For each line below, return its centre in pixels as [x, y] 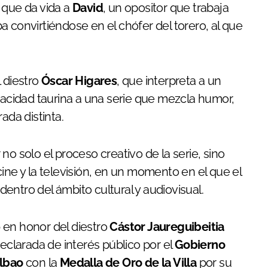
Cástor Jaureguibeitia [167, 226]
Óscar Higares [79, 80]
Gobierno [200, 244]
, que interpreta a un [169, 80]
